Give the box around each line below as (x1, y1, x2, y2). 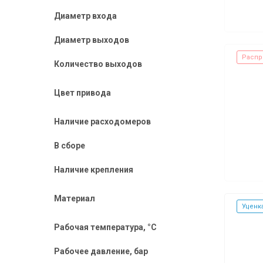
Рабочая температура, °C (54, 222, 157, 232)
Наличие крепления (54, 165, 133, 174)
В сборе (54, 141, 85, 150)
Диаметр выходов (54, 35, 129, 45)
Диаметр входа (54, 11, 117, 21)
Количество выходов (54, 59, 142, 69)
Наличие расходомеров (54, 117, 151, 126)
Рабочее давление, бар (54, 247, 148, 256)
